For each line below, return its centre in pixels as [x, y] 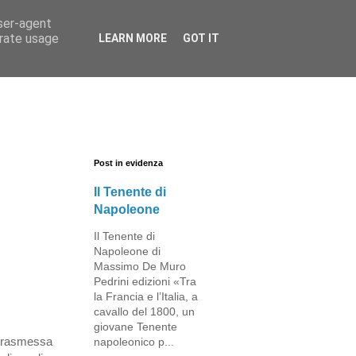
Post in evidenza [128, 163]
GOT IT [201, 38]
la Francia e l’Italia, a [146, 296]
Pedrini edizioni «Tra [145, 281]
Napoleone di [127, 251]
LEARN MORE [133, 38]
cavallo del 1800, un [144, 311]
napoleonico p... [134, 342]
